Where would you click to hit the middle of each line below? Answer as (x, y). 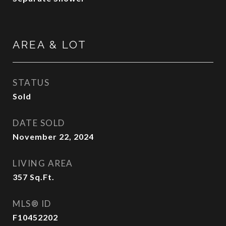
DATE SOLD (39, 123)
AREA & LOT (50, 45)
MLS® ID (32, 204)
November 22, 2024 (53, 136)
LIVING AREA (43, 163)
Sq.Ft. (42, 177)
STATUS (31, 82)
